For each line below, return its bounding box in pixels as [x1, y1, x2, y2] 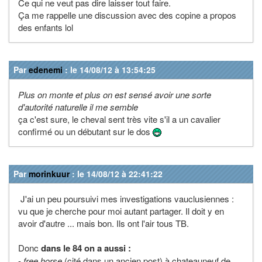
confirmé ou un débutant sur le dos [18, 125, 153, 137]
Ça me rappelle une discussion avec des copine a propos [18, 8, 236, 21]
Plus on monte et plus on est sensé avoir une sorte [18, 88, 211, 101]
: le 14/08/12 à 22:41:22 [70, 167, 163, 180]
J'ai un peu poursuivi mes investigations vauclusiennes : [18, 192, 234, 205]
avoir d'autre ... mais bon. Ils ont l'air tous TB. [18, 216, 189, 229]
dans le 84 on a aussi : [41, 241, 131, 254]
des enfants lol [18, 20, 73, 33]
